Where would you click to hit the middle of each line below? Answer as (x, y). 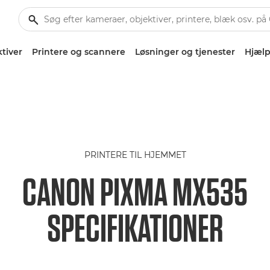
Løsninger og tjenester (185, 52)
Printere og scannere (78, 52)
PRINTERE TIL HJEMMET (135, 155)
